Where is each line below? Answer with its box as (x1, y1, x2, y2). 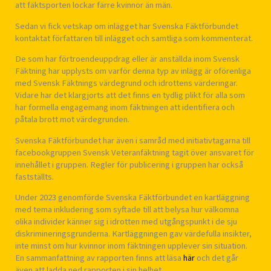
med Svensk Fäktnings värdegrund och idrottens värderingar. (15, 77, 238, 90)
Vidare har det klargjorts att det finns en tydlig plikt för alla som (15, 89, 245, 102)
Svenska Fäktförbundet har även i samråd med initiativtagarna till (15, 134, 250, 147)
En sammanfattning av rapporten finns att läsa (15, 252, 183, 265)
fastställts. (15, 170, 54, 183)
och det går (195, 252, 238, 265)
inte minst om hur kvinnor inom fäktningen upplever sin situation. (15, 240, 247, 253)
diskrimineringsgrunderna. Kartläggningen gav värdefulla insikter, (15, 227, 252, 241)
